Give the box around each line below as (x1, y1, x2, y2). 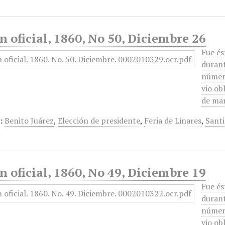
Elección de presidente (58, 115, 141, 126)
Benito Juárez (5, 115, 54, 126)
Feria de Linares (144, 115, 202, 126)
